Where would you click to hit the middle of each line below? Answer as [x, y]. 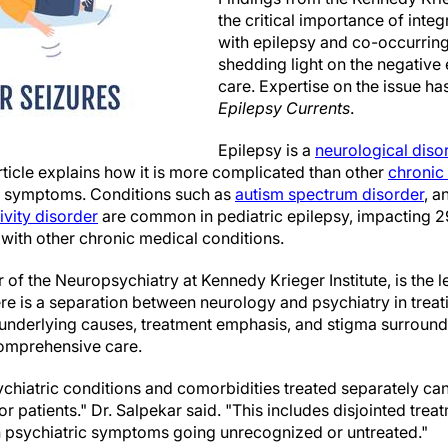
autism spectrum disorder [329, 194]
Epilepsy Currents [284, 108]
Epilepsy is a [266, 150]
